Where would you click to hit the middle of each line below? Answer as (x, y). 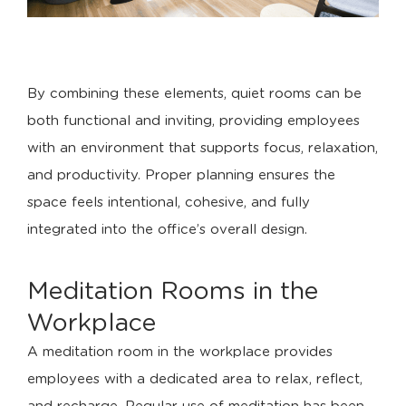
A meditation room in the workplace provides (180, 353)
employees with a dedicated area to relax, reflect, (195, 380)
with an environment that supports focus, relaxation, (203, 149)
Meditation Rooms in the (173, 292)
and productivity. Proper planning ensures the (181, 176)
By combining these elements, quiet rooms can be (194, 94)
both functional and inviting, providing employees (193, 121)
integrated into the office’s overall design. (167, 230)
